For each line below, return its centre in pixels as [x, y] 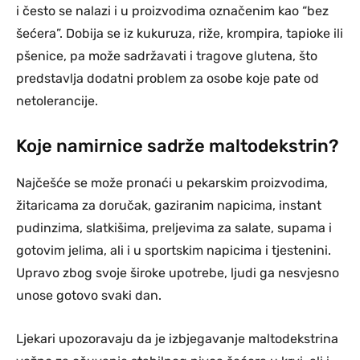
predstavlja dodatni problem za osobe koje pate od [168, 78]
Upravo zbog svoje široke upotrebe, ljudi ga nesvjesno [178, 272]
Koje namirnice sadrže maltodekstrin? [177, 145]
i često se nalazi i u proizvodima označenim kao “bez [172, 10]
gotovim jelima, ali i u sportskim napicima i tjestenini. [174, 250]
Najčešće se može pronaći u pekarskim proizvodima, [172, 182]
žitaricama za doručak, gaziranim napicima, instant [169, 205]
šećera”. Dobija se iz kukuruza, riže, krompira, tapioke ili [180, 33]
